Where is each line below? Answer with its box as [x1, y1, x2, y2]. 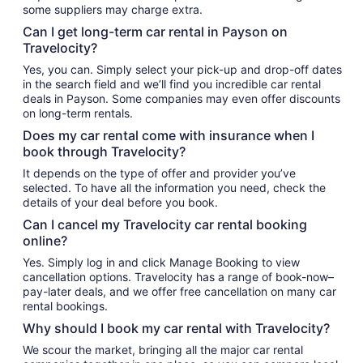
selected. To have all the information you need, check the [23, 181, 326, 194]
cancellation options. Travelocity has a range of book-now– [23, 270, 334, 284]
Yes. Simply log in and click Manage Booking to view [23, 255, 300, 269]
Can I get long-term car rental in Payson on [23, 23, 288, 40]
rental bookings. [23, 299, 108, 313]
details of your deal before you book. [23, 195, 218, 209]
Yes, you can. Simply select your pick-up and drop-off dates [23, 62, 342, 76]
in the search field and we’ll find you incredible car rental [23, 77, 321, 91]
